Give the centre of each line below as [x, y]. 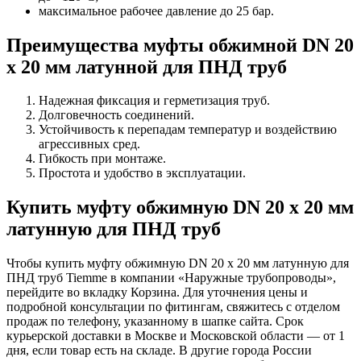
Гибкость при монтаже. [102, 159]
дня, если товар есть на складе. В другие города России [159, 351]
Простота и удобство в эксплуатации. [142, 173]
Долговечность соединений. [116, 115]
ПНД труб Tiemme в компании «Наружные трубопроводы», [171, 278]
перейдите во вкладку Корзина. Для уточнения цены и [157, 293]
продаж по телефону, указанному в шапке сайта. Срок [155, 322]
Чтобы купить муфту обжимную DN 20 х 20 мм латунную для [178, 263]
